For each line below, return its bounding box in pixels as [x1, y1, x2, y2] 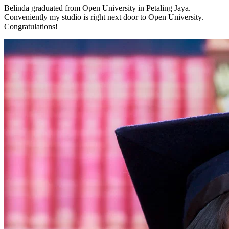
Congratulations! [4, 21, 58, 31]
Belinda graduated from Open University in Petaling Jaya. [4, 3, 191, 12]
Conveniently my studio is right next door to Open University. [4, 12, 203, 21]
